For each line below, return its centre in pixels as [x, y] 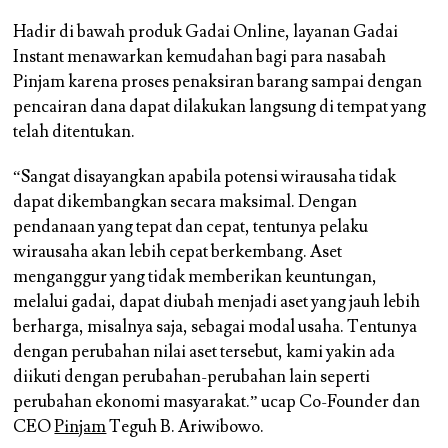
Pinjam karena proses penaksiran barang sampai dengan [218, 81]
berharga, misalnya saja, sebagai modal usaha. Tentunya [215, 326]
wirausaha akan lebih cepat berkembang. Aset [178, 251]
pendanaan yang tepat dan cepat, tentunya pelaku [191, 226]
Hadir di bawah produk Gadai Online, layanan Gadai [206, 31]
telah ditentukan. [74, 131]
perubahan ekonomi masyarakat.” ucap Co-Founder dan [217, 401]
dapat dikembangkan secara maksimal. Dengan [185, 201]
